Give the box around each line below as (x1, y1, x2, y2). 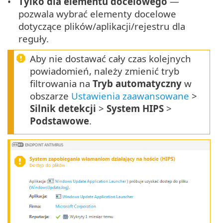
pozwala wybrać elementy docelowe (18, 7, 177, 20)
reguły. (18, 32, 49, 45)
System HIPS (107, 102, 164, 115)
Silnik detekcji (30, 102, 96, 115)
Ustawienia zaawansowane (71, 90, 189, 103)
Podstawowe (30, 114, 89, 127)
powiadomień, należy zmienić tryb (30, 65, 179, 78)
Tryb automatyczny (93, 77, 182, 90)
